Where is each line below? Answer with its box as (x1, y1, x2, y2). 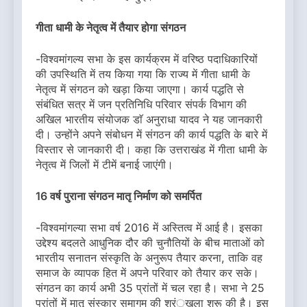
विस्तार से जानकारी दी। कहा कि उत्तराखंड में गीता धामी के (36, 143, 267, 157)
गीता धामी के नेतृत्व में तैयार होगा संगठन (36, 21, 186, 35)
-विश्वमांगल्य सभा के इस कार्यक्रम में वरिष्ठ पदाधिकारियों (36, 52, 258, 66)
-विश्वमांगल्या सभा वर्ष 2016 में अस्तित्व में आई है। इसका (36, 221, 262, 235)
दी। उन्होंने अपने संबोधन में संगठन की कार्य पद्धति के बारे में (36, 127, 267, 142)
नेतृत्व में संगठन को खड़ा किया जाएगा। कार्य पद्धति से (36, 82, 244, 97)
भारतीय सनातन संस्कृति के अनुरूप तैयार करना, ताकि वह (36, 251, 262, 265)
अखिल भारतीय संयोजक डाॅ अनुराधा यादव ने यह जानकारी (36, 112, 262, 127)
